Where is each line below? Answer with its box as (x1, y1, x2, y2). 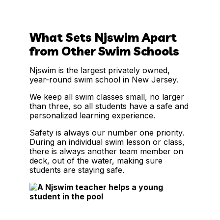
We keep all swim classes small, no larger (29, 92, 184, 102)
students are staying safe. (29, 165, 124, 175)
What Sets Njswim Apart (29, 30, 177, 45)
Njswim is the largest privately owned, (29, 65, 170, 76)
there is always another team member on (29, 146, 183, 157)
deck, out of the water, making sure (29, 156, 163, 166)
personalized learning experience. (29, 110, 155, 121)
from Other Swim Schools (29, 44, 179, 59)
